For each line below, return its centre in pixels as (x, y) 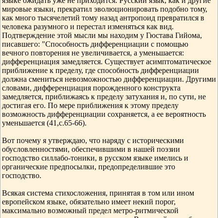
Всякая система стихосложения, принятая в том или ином (98, 193)
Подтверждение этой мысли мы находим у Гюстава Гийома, (102, 35)
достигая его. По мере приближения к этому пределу (90, 105)
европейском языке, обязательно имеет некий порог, (89, 202)
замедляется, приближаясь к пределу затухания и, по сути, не (104, 97)
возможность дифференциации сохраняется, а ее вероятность (104, 114)
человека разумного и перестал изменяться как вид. (88, 27)
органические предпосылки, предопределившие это (89, 167)
